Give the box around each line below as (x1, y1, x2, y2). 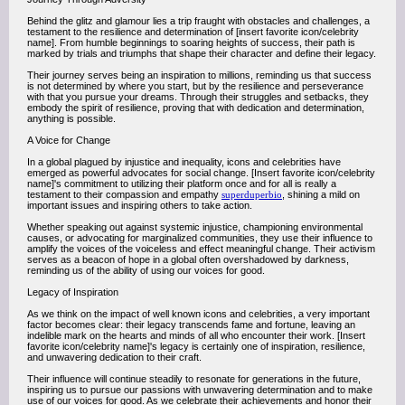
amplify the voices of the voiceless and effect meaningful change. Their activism (27, 243, 375, 254)
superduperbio (221, 189, 282, 200)
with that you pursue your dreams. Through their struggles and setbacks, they (27, 91, 369, 102)
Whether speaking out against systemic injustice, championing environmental (27, 221, 363, 232)
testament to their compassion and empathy (27, 189, 221, 200)
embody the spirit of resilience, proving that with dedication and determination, (27, 102, 364, 113)
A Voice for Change (27, 135, 110, 146)
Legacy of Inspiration (27, 287, 118, 297)
